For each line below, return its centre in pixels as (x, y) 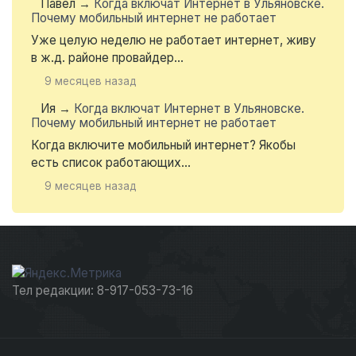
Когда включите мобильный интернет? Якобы (163, 145)
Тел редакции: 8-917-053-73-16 (103, 291)
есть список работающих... (111, 163)
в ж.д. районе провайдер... (107, 58)
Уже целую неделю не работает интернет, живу (174, 41)
